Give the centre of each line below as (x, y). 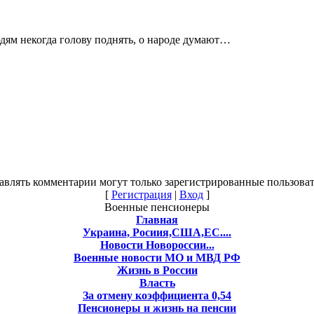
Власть (157, 282)
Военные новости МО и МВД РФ (157, 257)
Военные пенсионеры (157, 207)
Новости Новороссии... (157, 245)
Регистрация (141, 194)
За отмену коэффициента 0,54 (157, 295)
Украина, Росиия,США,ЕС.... (157, 232)
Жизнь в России (157, 270)
